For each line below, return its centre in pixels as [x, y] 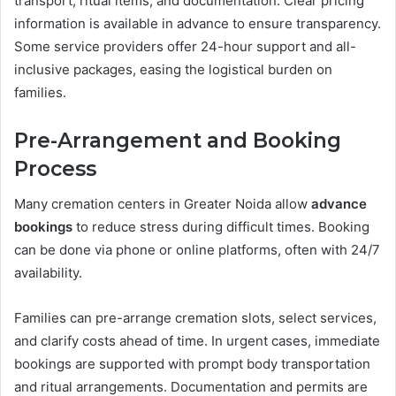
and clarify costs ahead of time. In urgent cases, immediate [197, 341]
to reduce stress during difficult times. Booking [221, 227]
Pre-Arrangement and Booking [178, 140]
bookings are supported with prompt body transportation [192, 364]
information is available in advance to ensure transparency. [198, 23]
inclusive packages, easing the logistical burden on [173, 69]
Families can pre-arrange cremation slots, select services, [195, 318]
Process [55, 168]
